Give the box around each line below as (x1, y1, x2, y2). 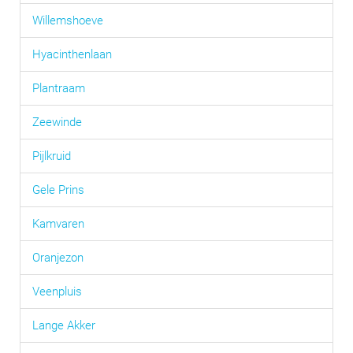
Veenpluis (32, 284, 82, 299)
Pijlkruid (32, 149, 71, 163)
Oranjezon (32, 251, 84, 265)
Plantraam (32, 81, 85, 95)
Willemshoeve (32, 13, 103, 28)
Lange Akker (32, 318, 95, 333)
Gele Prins (32, 183, 84, 197)
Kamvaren (32, 217, 84, 231)
